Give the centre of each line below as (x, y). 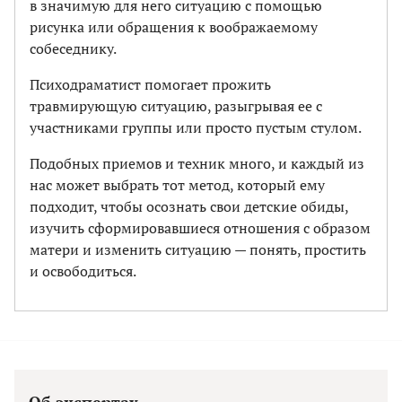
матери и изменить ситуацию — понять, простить (198, 249)
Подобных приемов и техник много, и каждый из (197, 163)
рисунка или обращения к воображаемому (174, 26)
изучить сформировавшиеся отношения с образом (200, 227)
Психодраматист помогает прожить (150, 84)
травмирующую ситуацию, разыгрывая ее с (176, 105)
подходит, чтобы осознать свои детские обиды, (189, 206)
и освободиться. (83, 271)
